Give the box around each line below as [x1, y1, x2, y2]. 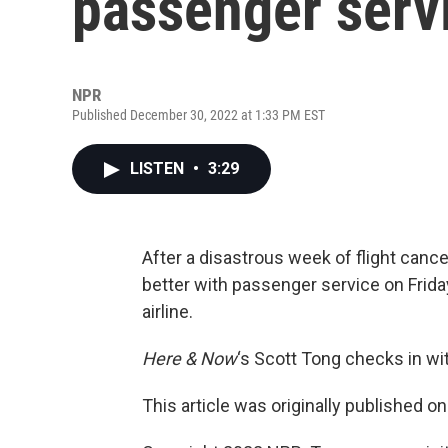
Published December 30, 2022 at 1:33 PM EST [72, 107, 325, 123]
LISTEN [130, 159, 188, 178]
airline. [142, 301, 193, 322]
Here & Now [142, 348, 237, 369]
